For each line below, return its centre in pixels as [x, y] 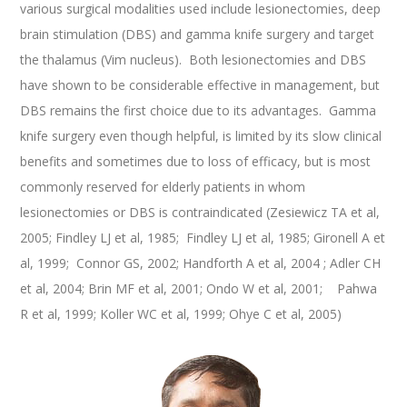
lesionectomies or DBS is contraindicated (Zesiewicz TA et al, [200, 213]
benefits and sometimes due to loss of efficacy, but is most [196, 162]
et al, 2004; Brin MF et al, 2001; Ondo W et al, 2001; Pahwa [199, 289]
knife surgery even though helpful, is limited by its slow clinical [201, 136]
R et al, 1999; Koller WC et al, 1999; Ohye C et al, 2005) [181, 314]
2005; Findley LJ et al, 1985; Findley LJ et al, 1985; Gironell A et [203, 238]
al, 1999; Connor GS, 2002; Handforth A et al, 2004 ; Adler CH [201, 263]
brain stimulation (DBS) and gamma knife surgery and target [198, 35]
